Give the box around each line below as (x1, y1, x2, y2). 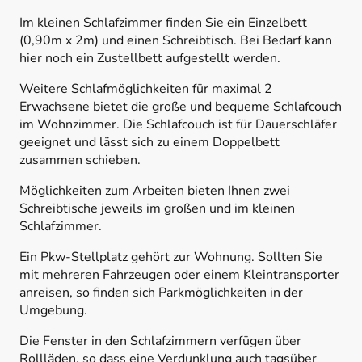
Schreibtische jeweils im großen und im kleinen (19, 200, 295, 218)
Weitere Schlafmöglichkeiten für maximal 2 (19, 80, 272, 99)
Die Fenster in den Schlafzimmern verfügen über (19, 332, 301, 351)
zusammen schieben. (19, 151, 141, 170)
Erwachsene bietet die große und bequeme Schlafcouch (19, 98, 342, 116)
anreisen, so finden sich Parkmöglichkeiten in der (19, 284, 303, 302)
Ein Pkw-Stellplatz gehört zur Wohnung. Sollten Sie (19, 248, 322, 267)
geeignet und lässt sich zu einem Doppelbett (19, 133, 280, 152)
